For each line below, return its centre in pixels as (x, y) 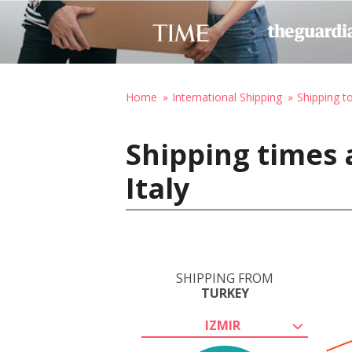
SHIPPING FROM (225, 278)
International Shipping (227, 97)
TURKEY (225, 293)
